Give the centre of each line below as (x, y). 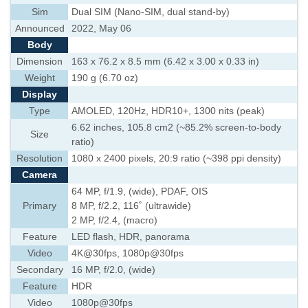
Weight (40, 78)
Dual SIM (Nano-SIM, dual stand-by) (151, 12)
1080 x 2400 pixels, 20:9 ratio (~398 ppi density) (176, 158)
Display (40, 95)
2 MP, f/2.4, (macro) (114, 220)
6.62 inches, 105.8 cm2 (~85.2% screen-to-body (176, 128)
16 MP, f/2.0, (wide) (113, 270)
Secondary (40, 270)
